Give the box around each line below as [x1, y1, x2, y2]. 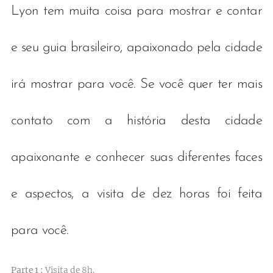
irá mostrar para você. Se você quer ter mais [11, 77, 262, 92]
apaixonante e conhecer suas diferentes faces [11, 151, 262, 165]
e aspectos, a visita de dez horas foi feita [11, 187, 262, 202]
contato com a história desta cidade [11, 114, 262, 129]
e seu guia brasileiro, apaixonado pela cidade [11, 41, 262, 55]
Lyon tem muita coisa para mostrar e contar [11, 4, 262, 19]
